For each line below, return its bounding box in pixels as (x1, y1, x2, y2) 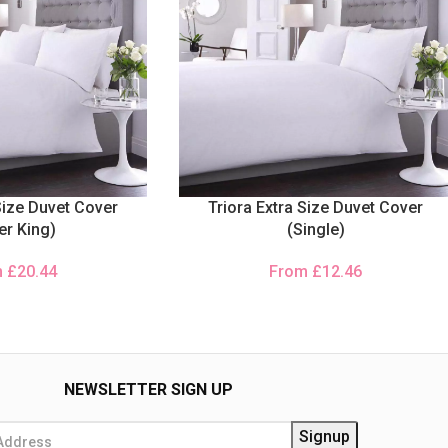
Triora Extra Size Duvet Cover (208, 198, 424, 217)
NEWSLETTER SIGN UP (63, 380, 233, 399)
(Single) (286, 220, 345, 239)
